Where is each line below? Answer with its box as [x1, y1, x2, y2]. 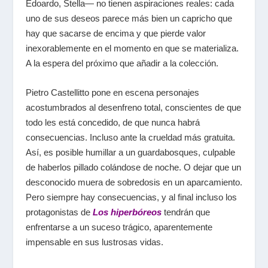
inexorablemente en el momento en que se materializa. [25, 42, 239, 53]
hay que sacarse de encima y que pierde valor [25, 28, 206, 38]
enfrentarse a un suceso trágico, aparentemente [25, 221, 212, 232]
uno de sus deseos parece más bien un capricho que [25, 13, 232, 23]
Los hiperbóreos [92, 206, 162, 217]
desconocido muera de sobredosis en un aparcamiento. [25, 176, 242, 187]
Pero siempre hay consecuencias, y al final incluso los [25, 191, 237, 202]
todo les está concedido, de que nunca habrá [25, 117, 200, 127]
